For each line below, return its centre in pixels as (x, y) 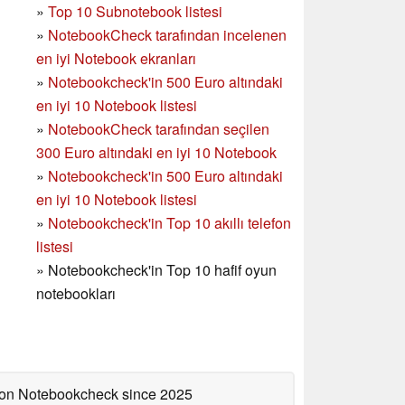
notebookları (76, 293)
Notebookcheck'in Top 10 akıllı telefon (170, 222)
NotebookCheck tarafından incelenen (167, 34)
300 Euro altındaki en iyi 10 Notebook (156, 152)
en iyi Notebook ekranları (116, 58)
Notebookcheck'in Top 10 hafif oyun (162, 269)
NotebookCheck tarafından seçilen (159, 128)
